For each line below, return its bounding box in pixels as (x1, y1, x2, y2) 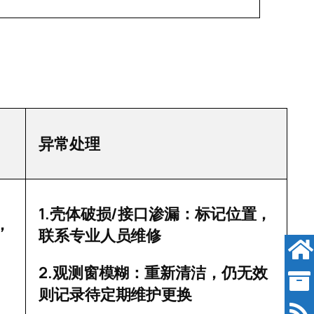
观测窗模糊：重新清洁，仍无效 (52, 264, 268, 282)
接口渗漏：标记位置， (118, 205, 272, 224)
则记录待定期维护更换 (39, 286, 192, 304)
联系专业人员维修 (39, 227, 162, 245)
